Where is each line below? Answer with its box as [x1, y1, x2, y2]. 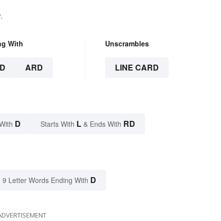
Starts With [40, 119, 76, 129]
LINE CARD [114, 62, 159, 74]
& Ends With [81, 119, 123, 129]
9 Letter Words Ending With [2, 175, 88, 185]
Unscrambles [105, 38, 149, 49]
